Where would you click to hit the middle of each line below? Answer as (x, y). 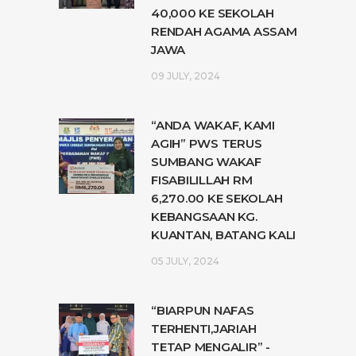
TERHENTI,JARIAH (204, 328)
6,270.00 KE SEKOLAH (217, 198)
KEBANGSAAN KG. (204, 216)
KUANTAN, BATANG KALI (223, 234)
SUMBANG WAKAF (206, 161)
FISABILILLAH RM (202, 180)
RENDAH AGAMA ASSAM (224, 31)
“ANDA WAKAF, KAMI (213, 125)
